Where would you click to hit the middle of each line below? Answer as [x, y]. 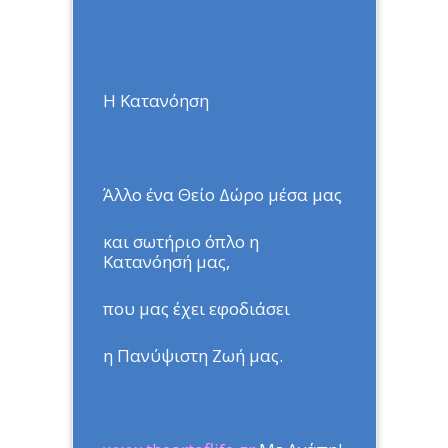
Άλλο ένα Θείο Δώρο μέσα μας [222, 194]
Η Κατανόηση [155, 100]
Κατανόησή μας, [166, 261]
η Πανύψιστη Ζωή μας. [192, 355]
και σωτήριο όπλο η [180, 241]
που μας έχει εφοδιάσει [196, 308]
